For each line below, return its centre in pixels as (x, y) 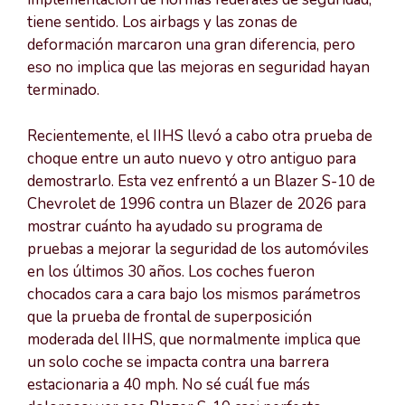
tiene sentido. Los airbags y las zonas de (162, 23)
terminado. (63, 90)
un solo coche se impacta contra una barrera (178, 362)
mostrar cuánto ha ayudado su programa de (175, 226)
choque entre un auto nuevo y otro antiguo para (192, 158)
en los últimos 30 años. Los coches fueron (171, 271)
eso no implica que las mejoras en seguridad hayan (198, 68)
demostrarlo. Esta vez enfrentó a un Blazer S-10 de (201, 181)
